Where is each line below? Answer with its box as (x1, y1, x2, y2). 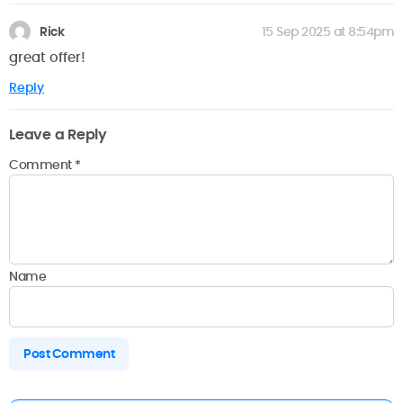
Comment (9, 156, 75, 175)
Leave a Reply (9, 123, 107, 145)
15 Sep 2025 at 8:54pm (261, 22, 394, 41)
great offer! (9, 47, 85, 67)
